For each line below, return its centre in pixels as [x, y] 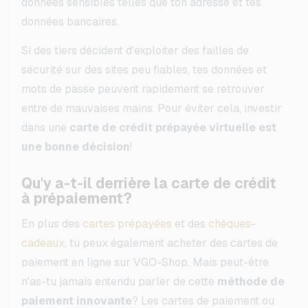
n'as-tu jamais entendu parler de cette [119, 281]
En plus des [52, 223]
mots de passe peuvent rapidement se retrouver [143, 89]
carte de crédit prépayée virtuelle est [173, 127]
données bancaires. [70, 21]
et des [190, 223]
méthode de [251, 281]
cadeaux [43, 243]
